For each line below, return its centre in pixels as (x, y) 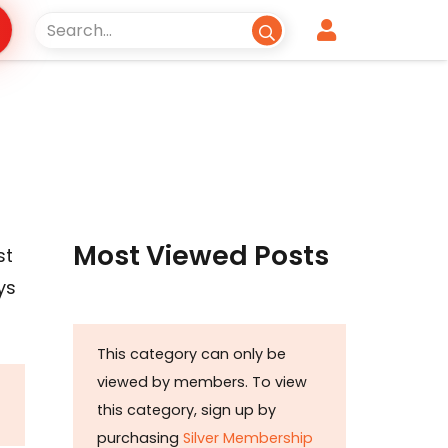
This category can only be (191, 354)
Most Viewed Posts (201, 255)
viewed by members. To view (202, 382)
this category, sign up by (186, 410)
